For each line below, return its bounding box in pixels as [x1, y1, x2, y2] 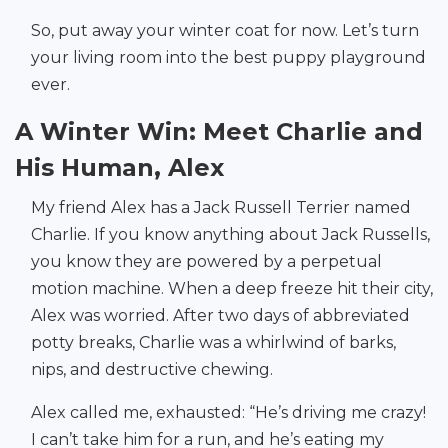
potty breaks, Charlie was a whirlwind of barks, [31, 333, 396, 353]
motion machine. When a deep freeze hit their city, [31, 279, 433, 299]
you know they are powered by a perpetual [31, 252, 382, 272]
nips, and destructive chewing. [31, 360, 273, 380]
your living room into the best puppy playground [31, 48, 426, 68]
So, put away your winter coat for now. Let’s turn [31, 21, 419, 41]
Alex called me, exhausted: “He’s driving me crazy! [31, 403, 426, 423]
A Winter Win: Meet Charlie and [15, 117, 423, 147]
